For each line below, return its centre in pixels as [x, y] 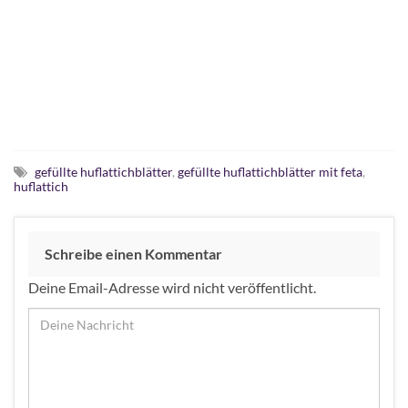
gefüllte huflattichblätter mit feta [270, 171]
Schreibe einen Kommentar [133, 253]
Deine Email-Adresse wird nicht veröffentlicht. [172, 287]
